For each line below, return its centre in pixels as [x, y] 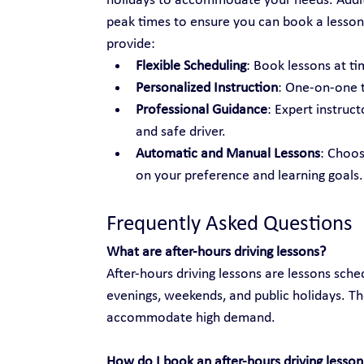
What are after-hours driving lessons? [216, 252]
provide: [130, 44]
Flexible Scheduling [191, 66]
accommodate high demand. [191, 318]
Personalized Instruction [206, 88]
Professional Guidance [201, 110]
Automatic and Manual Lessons [227, 154]
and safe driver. [180, 132]
